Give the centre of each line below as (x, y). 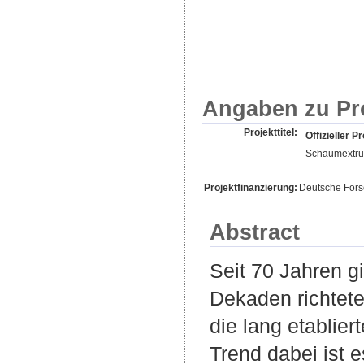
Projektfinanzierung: (251, 187)
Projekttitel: (271, 132)
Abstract (255, 232)
